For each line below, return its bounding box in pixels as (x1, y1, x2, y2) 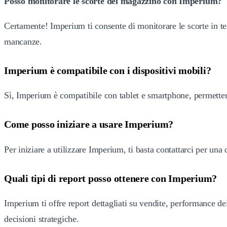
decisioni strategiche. (4, 214, 79, 224)
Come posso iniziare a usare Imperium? (4, 119, 174, 130)
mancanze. (4, 36, 42, 47)
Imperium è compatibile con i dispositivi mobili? (4, 64, 211, 76)
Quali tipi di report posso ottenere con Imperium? (4, 172, 217, 184)
